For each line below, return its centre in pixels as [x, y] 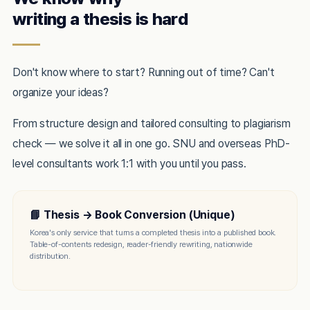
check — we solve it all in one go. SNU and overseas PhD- [152, 144]
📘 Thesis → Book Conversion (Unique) [133, 215]
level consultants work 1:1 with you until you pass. [129, 164]
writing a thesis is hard [100, 19]
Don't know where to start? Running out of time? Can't [144, 72]
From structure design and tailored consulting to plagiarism [152, 124]
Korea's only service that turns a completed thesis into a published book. [153, 232]
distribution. [50, 256]
